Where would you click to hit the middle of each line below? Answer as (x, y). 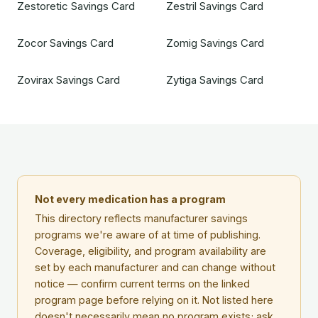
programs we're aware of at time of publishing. (148, 234)
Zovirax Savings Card (68, 80)
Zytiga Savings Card (214, 80)
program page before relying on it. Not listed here (154, 300)
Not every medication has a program (130, 199)
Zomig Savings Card (215, 43)
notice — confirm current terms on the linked (142, 283)
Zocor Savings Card (65, 43)
